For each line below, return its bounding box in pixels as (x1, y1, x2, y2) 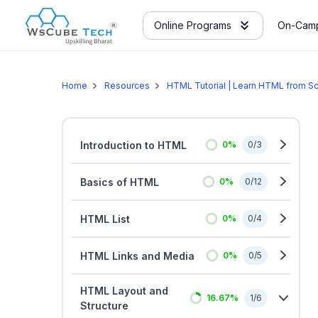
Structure (80, 300, 128, 312)
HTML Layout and (80, 285, 168, 297)
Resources (104, 80, 150, 91)
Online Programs (154, 19, 231, 31)
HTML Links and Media (80, 249, 194, 262)
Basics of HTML (80, 175, 159, 188)
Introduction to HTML (80, 138, 187, 151)
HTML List (80, 212, 130, 225)
